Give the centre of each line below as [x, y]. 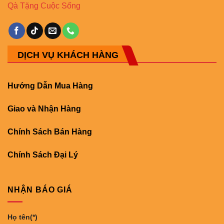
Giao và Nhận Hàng [44, 109]
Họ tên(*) [22, 217]
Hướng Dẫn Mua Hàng [50, 86]
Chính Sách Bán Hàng [50, 132]
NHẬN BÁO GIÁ [40, 189]
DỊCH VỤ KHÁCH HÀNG [68, 55]
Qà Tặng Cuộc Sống [44, 6]
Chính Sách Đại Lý [43, 154]
